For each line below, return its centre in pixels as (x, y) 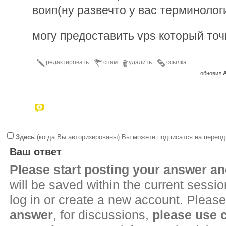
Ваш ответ (36, 152)
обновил (212, 73)
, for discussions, (103, 215)
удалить (140, 62)
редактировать (67, 62)
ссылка (177, 62)
